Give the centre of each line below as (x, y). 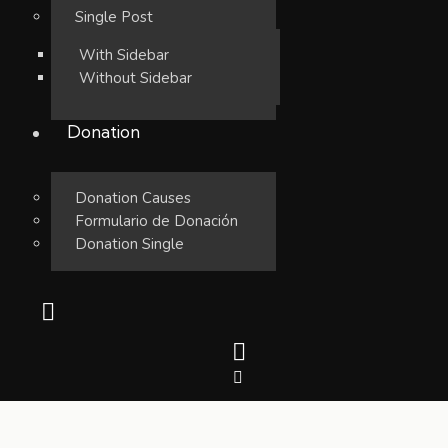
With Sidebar (124, 54)
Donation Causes (133, 197)
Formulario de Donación (157, 220)
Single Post (114, 16)
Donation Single (130, 243)
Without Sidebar (136, 77)
